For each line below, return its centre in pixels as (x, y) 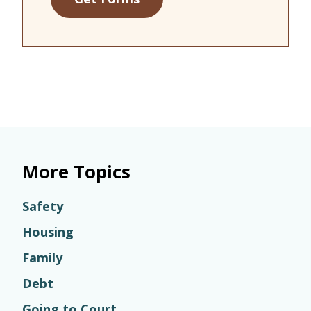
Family (42, 258)
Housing (48, 232)
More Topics (76, 172)
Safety (43, 206)
